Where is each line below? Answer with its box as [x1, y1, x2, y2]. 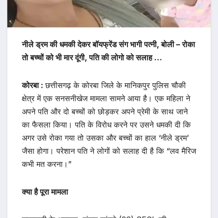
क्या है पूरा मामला [22, 187, 68, 197]
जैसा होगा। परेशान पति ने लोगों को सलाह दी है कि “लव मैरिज [22, 146, 196, 156]
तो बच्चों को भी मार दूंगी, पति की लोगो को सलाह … [22, 53, 162, 63]
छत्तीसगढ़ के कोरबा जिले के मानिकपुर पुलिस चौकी [45, 80, 186, 91]
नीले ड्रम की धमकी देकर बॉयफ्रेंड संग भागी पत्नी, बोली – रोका [22, 39, 195, 50]
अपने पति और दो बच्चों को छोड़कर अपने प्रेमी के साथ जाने [22, 107, 188, 117]
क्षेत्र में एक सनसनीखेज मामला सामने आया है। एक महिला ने [22, 93, 190, 104]
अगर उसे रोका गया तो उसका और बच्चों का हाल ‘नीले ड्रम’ [22, 133, 189, 143]
